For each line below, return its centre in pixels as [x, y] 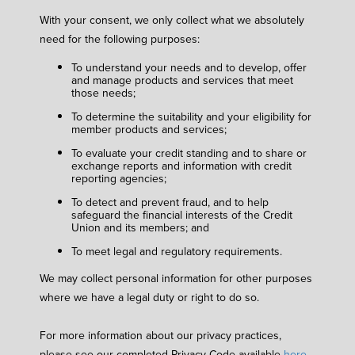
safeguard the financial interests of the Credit [182, 214]
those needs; [103, 92]
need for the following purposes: [120, 39]
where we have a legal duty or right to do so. [149, 297]
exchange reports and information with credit [181, 165]
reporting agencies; [119, 178]
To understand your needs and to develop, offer [189, 67]
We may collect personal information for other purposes [176, 278]
